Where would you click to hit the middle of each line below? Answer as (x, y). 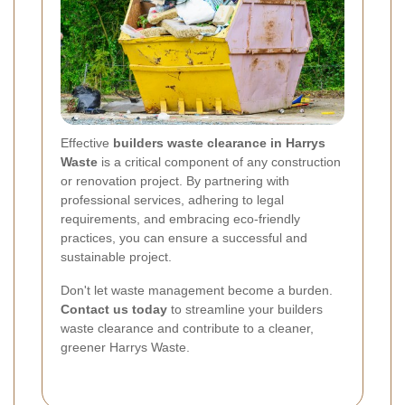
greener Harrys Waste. (125, 348)
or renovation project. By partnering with (175, 181)
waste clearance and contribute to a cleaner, (187, 329)
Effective (87, 143)
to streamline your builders (245, 310)
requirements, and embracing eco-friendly (180, 219)
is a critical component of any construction (219, 162)
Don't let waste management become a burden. (197, 291)
